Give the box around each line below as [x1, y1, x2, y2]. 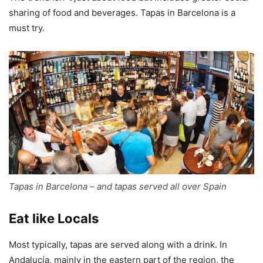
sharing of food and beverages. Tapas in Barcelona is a [9, 6, 235, 18]
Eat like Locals [9, 211, 99, 227]
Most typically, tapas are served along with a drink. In [9, 239, 227, 251]
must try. [9, 22, 45, 33]
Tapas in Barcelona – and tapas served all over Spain [9, 181, 227, 193]
